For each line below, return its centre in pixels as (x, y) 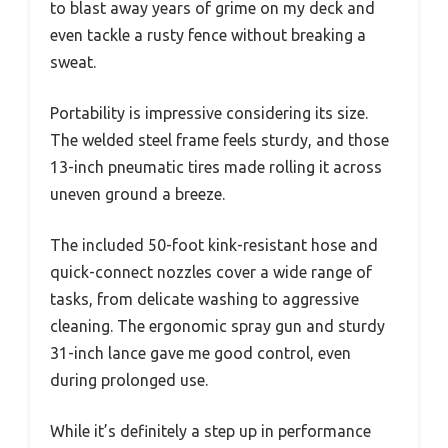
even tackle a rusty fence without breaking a (208, 35)
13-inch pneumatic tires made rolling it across (216, 167)
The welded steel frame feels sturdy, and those (219, 140)
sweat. (73, 62)
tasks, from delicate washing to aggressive (204, 299)
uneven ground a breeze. (137, 194)
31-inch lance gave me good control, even (200, 353)
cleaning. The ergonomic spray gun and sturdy (217, 326)
